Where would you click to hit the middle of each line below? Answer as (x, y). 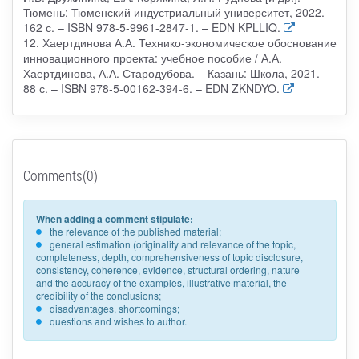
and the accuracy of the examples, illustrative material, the (161, 282)
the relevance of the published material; (135, 231)
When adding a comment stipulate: (114, 218)
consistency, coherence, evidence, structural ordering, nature (167, 269)
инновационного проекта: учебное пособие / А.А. (152, 57)
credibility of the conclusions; (98, 295)
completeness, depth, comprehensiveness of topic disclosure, (169, 256)
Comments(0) (60, 175)
